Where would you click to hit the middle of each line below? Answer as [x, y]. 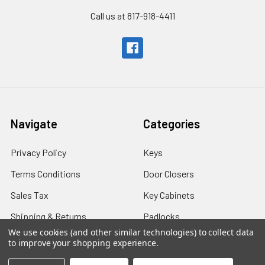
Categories [172, 123]
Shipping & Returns [49, 216]
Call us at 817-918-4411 [132, 15]
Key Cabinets [169, 195]
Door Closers [169, 173]
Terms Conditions [46, 173]
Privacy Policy [38, 152]
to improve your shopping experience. [84, 243]
